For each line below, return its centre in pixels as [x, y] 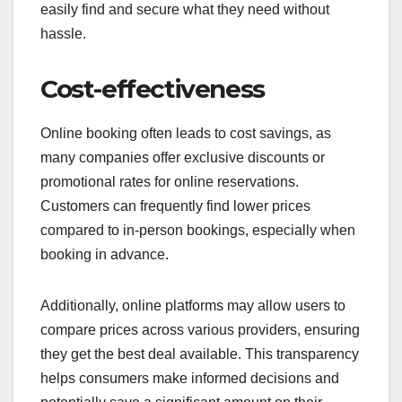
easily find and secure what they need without [185, 10]
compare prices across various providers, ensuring [200, 330]
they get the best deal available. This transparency [200, 354]
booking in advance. [105, 255]
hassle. [63, 34]
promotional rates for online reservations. [170, 182]
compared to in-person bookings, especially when [198, 231]
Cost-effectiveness [153, 89]
